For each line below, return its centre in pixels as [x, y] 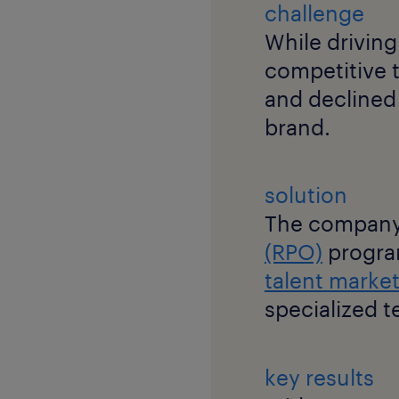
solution [306, 195]
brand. [297, 126]
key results [319, 377]
